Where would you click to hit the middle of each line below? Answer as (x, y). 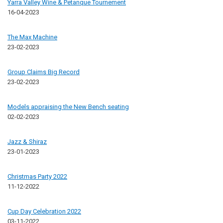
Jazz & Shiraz (27, 141)
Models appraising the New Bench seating (68, 107)
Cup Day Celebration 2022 (44, 211)
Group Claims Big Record (44, 72)
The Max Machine (32, 37)
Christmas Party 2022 (37, 176)
